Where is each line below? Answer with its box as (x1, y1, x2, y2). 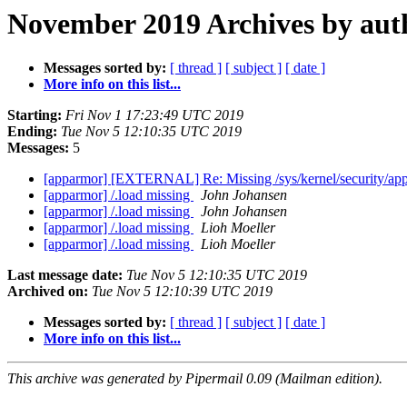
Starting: (7, 107, 62, 124)
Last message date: (7, 267, 123, 283)
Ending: (7, 124, 57, 140)
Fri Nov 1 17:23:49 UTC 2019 (65, 107, 243, 124)
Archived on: (7, 283, 88, 300)
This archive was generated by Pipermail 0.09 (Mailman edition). (7, 371, 382, 387)
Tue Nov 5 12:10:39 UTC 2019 (92, 283, 273, 300)
